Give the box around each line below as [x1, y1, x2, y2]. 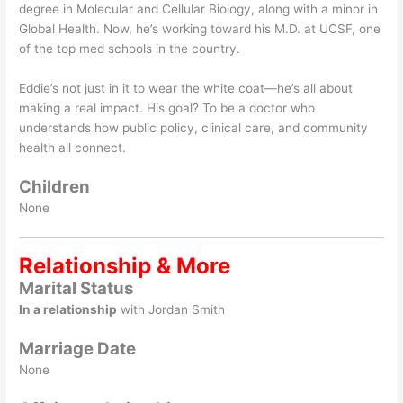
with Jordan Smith [117, 302, 226, 318]
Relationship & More [19, 253, 231, 280]
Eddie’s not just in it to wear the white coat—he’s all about [19, 81, 354, 96]
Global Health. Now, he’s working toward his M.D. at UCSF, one [19, 22, 381, 37]
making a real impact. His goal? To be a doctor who [19, 101, 316, 116]
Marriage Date [19, 338, 137, 360]
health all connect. [19, 140, 127, 156]
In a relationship [19, 302, 118, 318]
